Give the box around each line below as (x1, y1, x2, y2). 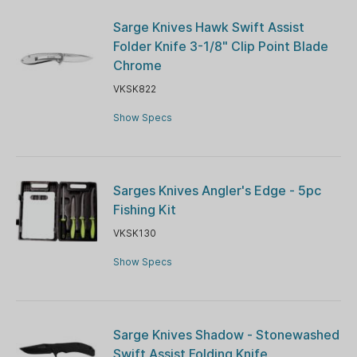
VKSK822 (112, 82, 156, 95)
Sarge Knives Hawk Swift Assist (112, 18, 304, 35)
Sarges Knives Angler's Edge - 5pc (112, 182, 321, 198)
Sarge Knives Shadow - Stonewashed (112, 326, 339, 343)
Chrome (112, 57, 162, 73)
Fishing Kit (112, 201, 176, 218)
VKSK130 (112, 226, 156, 239)
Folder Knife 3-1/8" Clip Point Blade (112, 37, 328, 54)
